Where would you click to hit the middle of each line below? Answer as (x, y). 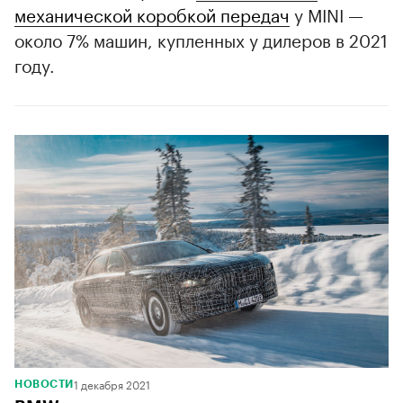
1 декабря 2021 (112, 384)
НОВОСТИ (44, 385)
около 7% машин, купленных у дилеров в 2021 (201, 38)
